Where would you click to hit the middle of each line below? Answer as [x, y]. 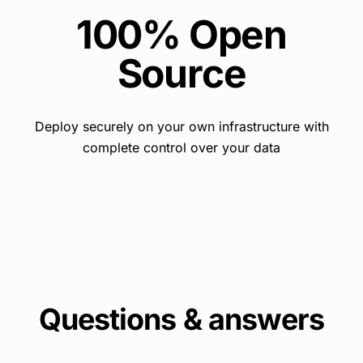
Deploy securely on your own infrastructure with [181, 126]
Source [181, 73]
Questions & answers [181, 319]
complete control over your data [181, 147]
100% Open [181, 34]
